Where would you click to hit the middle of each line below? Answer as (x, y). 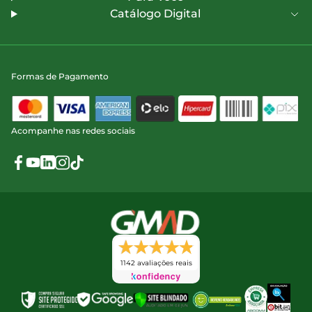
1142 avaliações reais (156, 263)
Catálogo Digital (156, 14)
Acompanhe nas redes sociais (73, 130)
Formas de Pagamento (60, 77)
